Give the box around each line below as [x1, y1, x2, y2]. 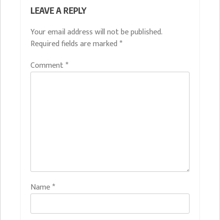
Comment [30, 58, 65, 72]
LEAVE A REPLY [30, 4, 86, 16]
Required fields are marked [30, 37, 119, 51]
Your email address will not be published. [30, 25, 162, 39]
